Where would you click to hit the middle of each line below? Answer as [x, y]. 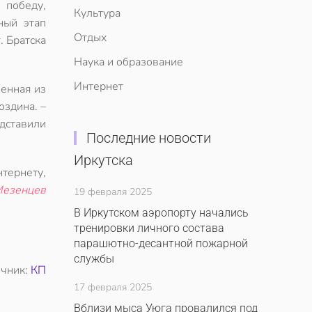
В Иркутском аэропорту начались [161, 213]
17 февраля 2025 [113, 287]
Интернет [99, 86]
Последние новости [148, 138]
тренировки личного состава [149, 228]
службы [94, 259]
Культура [97, 13]
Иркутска [103, 160]
